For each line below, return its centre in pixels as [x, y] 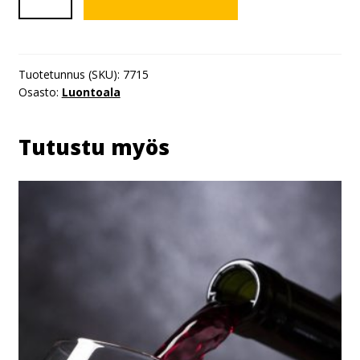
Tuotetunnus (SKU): [70, 74]
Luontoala [91, 92]
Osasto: [40, 92]
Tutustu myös [94, 147]
